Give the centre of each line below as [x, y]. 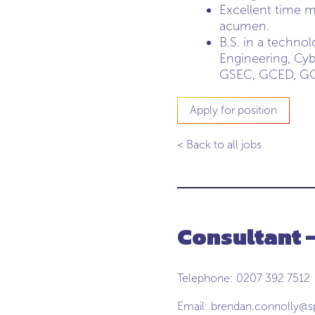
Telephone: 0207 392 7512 [244, 278]
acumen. [244, 26]
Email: [194, 306]
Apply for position [233, 110]
